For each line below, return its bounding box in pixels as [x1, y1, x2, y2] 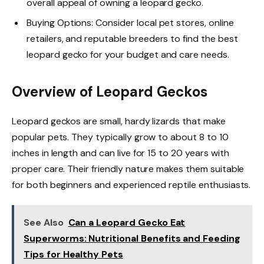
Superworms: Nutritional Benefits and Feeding [24, 232, 240, 245]
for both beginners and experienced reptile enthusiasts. [12, 178, 251, 191]
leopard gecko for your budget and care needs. [27, 48, 229, 61]
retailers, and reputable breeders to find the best [27, 32, 238, 45]
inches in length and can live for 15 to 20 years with [12, 146, 229, 159]
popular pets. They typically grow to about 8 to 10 [12, 130, 229, 143]
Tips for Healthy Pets [24, 247, 123, 260]
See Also [24, 216, 64, 229]
